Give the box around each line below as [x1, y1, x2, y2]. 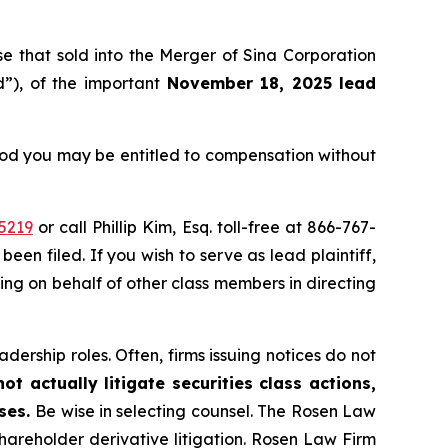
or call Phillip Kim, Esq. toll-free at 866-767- [32, 217, 377, 238]
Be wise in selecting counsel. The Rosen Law [35, 401, 377, 422]
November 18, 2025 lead [159, 73, 377, 94]
